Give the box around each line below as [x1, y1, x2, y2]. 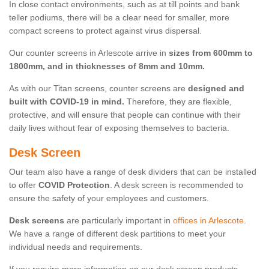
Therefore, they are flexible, [124, 97, 232, 107]
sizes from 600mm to [169, 48, 253, 58]
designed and [188, 83, 244, 94]
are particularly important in [64, 216, 173, 226]
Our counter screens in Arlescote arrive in [9, 48, 169, 58]
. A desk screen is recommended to [110, 180, 243, 190]
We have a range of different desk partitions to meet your [9, 229, 226, 239]
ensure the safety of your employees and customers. [9, 193, 209, 204]
